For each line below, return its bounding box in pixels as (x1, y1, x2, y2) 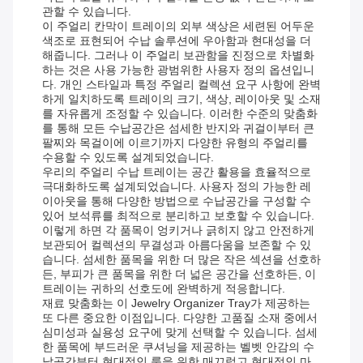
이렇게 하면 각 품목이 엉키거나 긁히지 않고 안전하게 (42, 224, 314, 237)
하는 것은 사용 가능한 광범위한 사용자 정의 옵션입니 (42, 63, 314, 77)
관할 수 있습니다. (42, 5, 131, 19)
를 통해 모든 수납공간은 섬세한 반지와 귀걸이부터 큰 (42, 122, 314, 135)
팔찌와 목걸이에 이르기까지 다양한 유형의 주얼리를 (42, 136, 308, 150)
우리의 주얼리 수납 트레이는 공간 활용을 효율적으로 (42, 165, 311, 179)
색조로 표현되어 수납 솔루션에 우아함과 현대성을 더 (42, 34, 311, 48)
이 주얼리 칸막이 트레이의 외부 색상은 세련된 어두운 (42, 19, 314, 33)
